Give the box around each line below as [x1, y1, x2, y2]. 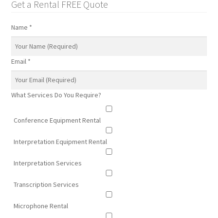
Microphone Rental [13, 201, 68, 210]
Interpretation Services [13, 159, 82, 167]
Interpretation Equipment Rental [13, 137, 107, 146]
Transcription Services [13, 180, 79, 189]
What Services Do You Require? [11, 91, 101, 99]
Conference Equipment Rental [13, 116, 101, 125]
